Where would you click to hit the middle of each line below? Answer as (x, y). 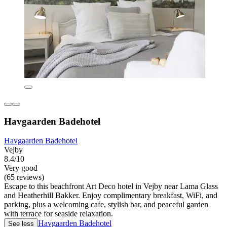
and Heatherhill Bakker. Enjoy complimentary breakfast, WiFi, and (111, 196)
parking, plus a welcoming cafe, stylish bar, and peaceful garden (106, 205)
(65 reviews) (24, 177)
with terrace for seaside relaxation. (59, 214)
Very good (21, 168)
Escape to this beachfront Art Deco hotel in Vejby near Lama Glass (111, 186)
